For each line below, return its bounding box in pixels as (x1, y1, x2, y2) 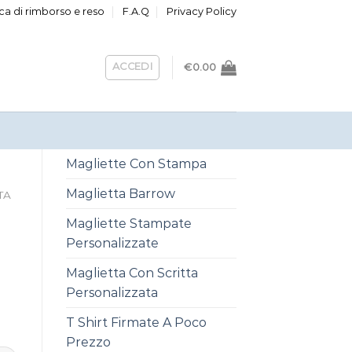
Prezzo (65, 335, 111, 350)
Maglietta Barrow (65, 186, 175, 201)
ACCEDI (112, 60, 153, 72)
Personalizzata (65, 285, 158, 300)
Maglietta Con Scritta (65, 266, 198, 280)
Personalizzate (65, 236, 159, 251)
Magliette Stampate (65, 216, 192, 231)
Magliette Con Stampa (65, 156, 207, 171)
